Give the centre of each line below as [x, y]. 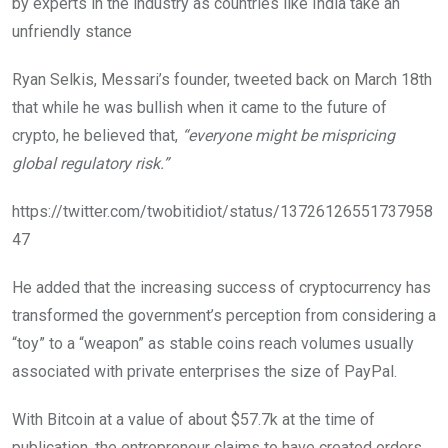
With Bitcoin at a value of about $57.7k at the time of [193, 419]
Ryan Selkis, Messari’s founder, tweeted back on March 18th [222, 79]
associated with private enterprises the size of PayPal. [204, 371]
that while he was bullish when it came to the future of [199, 107]
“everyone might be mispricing [288, 135]
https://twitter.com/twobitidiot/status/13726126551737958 [222, 211]
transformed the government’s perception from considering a [224, 315]
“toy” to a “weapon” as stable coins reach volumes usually [213, 343]
